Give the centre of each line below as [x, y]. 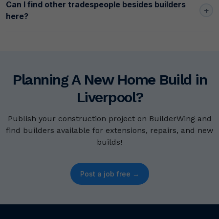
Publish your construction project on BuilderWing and [109, 119]
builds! [109, 142]
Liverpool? [109, 97]
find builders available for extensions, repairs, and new [109, 131]
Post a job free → [109, 174]
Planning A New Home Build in [109, 80]
